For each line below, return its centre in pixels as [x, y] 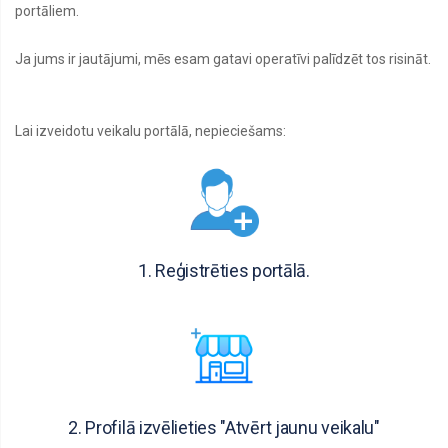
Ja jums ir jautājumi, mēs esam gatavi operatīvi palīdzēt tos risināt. [223, 59]
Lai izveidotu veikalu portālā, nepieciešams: [150, 131]
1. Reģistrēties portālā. [224, 270]
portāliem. [47, 11]
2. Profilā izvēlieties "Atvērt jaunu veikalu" [224, 427]
